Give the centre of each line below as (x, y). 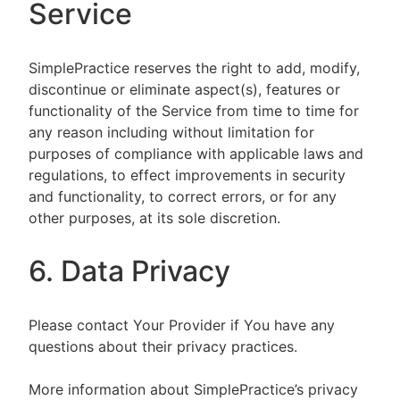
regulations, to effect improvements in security (187, 175)
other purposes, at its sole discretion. (154, 218)
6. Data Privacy (133, 271)
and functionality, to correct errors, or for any (183, 196)
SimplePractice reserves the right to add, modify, (194, 68)
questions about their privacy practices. (165, 346)
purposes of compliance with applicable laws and (196, 154)
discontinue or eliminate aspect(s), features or (184, 89)
